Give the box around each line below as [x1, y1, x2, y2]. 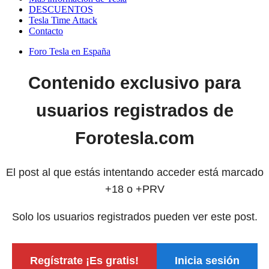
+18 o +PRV [104, 183, 165, 196]
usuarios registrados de [35, 101, 234, 121]
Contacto [29, 26, 63, 37]
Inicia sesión [174, 254, 240, 267]
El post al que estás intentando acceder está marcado [5, 166, 264, 179]
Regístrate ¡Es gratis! [29, 254, 139, 267]
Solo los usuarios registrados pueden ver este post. [11, 210, 258, 223]
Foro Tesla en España [29, 46, 110, 57]
